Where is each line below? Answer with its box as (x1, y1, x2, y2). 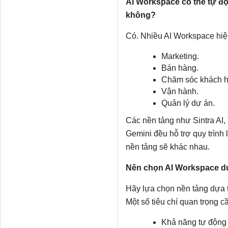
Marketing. (161, 52, 199, 61)
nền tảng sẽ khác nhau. (125, 142, 210, 152)
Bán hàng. (161, 64, 198, 73)
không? (125, 11, 156, 20)
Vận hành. (161, 87, 198, 96)
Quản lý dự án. (161, 99, 215, 108)
